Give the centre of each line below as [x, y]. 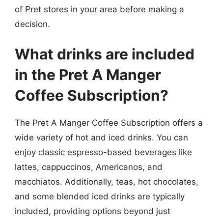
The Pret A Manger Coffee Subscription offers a [109, 123]
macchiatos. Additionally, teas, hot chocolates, [107, 182]
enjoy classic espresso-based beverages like [103, 152]
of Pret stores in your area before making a [99, 9]
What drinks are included [105, 54]
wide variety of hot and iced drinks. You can [101, 137]
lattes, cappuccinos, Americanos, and [89, 167]
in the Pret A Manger [88, 75]
